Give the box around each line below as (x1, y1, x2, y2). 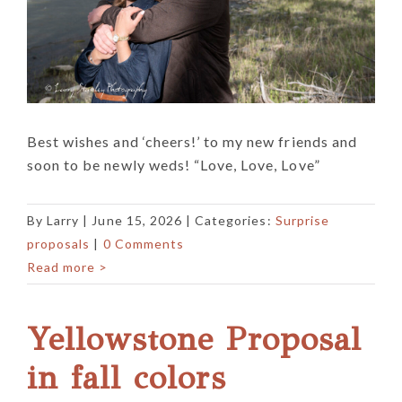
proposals (27, 235, 91, 251)
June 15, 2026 (92, 212, 182, 228)
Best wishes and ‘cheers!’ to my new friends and (27, 132, 357, 150)
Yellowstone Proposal (27, 319, 362, 359)
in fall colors (27, 357, 226, 398)
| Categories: (186, 212, 275, 228)
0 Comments (102, 235, 184, 251)
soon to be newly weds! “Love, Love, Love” (27, 155, 320, 173)
